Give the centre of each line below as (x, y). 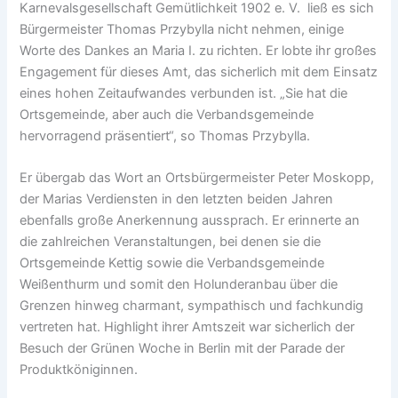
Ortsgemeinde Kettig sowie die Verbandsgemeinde (172, 263)
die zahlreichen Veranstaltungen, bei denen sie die (171, 242)
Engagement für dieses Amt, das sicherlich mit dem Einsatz (199, 72)
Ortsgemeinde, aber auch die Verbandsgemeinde (167, 114)
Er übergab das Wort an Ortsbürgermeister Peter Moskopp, (197, 178)
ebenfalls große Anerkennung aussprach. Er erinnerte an (190, 221)
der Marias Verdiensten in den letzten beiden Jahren (177, 199)
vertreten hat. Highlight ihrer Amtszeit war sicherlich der (187, 327)
